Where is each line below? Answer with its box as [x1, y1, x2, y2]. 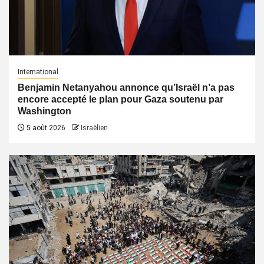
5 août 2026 [25, 124, 65, 132]
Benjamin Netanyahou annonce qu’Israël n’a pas [18, 82, 235, 93]
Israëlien [81, 124, 108, 132]
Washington [18, 106, 71, 116]
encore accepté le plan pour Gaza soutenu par [18, 94, 223, 104]
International [18, 68, 58, 76]
